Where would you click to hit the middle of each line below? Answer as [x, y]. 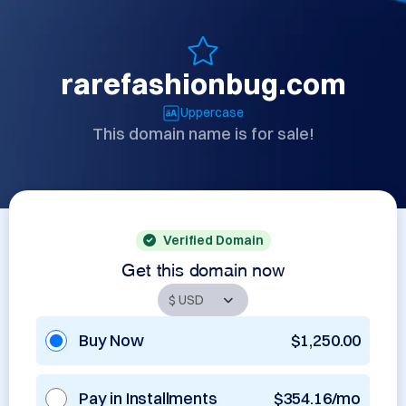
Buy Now [111, 340]
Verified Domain [213, 240]
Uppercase [212, 112]
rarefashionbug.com [203, 84]
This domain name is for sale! [203, 134]
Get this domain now [203, 267]
